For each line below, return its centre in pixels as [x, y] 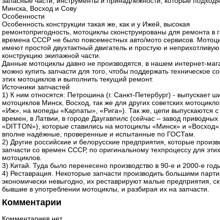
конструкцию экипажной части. [51, 55]
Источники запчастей [36, 87]
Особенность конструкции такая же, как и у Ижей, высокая [96, 24]
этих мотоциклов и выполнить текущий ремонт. [78, 79]
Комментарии [32, 202]
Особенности [23, 16]
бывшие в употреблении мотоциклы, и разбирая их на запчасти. [106, 189]
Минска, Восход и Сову [39, 8]
